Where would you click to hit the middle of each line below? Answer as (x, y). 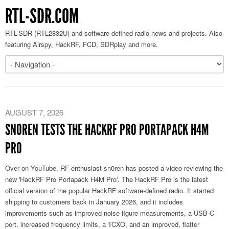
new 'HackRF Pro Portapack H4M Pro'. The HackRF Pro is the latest (107, 179)
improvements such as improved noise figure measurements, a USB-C (110, 213)
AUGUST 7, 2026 (34, 112)
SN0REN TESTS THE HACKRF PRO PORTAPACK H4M (107, 130)
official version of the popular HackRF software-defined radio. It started (109, 190)
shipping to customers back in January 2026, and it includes (94, 202)
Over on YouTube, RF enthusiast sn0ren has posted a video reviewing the (114, 168)
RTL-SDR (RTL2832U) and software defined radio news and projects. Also (114, 33)
